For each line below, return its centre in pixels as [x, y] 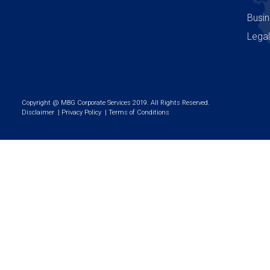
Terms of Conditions [140, 112]
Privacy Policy [83, 112]
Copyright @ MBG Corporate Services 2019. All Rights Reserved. [116, 103]
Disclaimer [40, 112]
